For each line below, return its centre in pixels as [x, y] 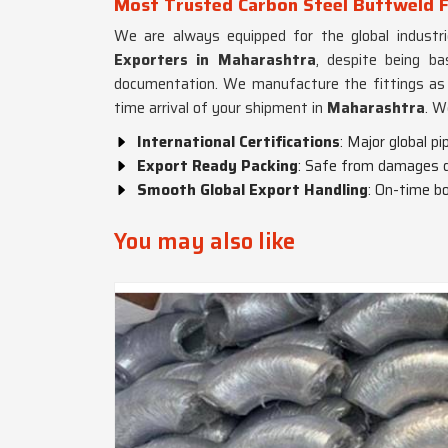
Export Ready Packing [217, 166]
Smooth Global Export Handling [252, 190]
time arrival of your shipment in [218, 108]
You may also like [204, 241]
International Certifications [238, 142]
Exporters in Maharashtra [215, 60]
